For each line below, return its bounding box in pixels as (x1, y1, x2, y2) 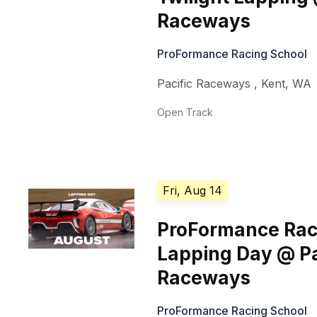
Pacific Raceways (157, 76, 251, 91)
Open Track (157, 106, 214, 119)
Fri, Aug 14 (163, 183, 223, 198)
